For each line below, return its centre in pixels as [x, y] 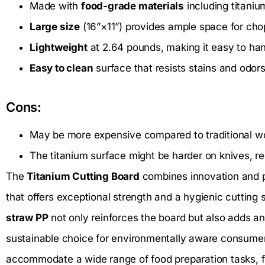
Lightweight [59, 48]
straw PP [27, 218]
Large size [55, 27]
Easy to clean [62, 68]
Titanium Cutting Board [83, 177]
